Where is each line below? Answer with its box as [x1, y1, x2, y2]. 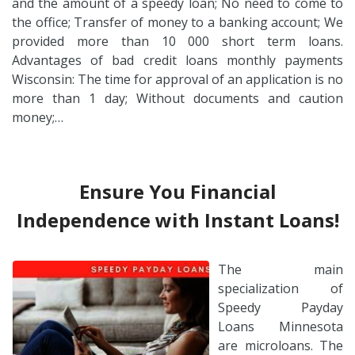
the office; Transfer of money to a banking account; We [12, 13, 343, 31]
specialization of [218, 279, 343, 297]
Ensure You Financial [78, 177, 277, 204]
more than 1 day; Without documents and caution [12, 89, 343, 107]
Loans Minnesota [218, 317, 343, 335]
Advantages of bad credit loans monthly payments [12, 51, 343, 69]
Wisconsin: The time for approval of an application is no [12, 70, 343, 88]
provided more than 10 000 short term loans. [12, 32, 343, 50]
